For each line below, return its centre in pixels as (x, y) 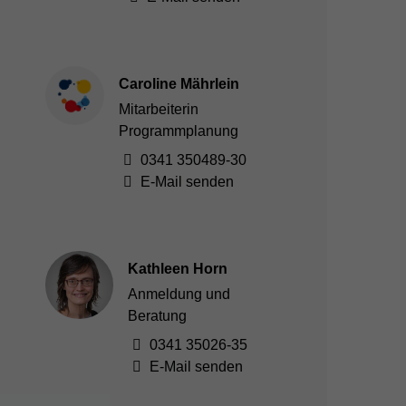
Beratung (158, 316)
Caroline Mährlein (179, 84)
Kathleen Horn (178, 269)
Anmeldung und (179, 295)
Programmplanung (179, 131)
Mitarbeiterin (159, 110)
